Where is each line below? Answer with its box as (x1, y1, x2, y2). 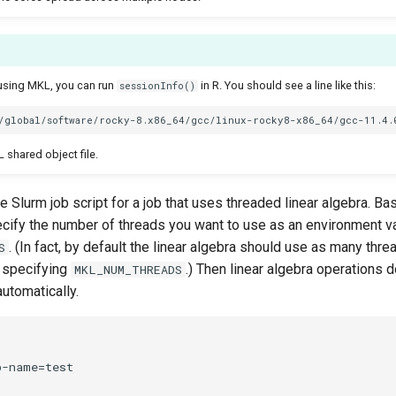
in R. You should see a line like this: (198, 79, 377, 93)
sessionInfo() (119, 80, 196, 93)
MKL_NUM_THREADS (74, 261, 182, 278)
